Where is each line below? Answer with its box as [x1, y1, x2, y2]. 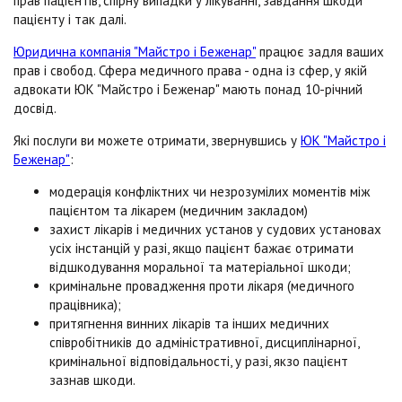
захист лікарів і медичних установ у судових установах [49, 221, 381, 238]
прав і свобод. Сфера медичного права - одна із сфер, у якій [13, 62, 367, 79]
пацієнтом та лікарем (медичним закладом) [49, 202, 308, 219]
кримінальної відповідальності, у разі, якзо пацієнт [49, 353, 348, 370]
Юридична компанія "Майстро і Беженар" [13, 43, 256, 60]
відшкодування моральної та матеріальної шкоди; [49, 258, 351, 275]
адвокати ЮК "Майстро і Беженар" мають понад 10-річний [13, 81, 363, 98]
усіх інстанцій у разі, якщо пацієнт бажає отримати [49, 240, 354, 257]
